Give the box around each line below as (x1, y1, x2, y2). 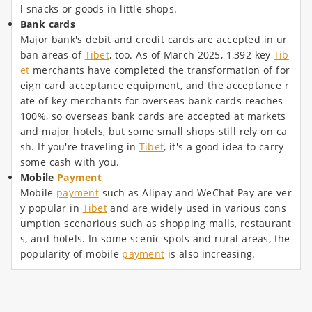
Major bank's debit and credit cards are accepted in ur (20, 33, 288, 47)
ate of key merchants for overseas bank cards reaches (20, 94, 283, 108)
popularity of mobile (20, 247, 123, 261)
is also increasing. (164, 247, 256, 261)
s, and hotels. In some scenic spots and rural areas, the (20, 232, 290, 246)
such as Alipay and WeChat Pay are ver (98, 186, 292, 200)
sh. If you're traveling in (20, 140, 139, 154)
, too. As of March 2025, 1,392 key (109, 48, 274, 62)
